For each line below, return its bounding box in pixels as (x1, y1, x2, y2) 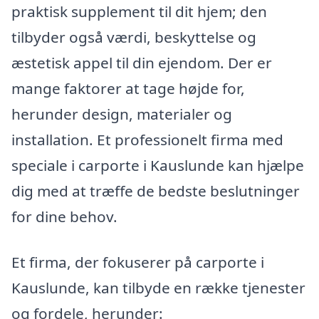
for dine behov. (11, 206, 117, 226)
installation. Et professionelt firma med (11, 129, 283, 150)
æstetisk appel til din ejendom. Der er (11, 52, 272, 73)
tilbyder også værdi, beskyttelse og (11, 26, 256, 47)
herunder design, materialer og (11, 103, 232, 124)
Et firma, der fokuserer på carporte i (11, 251, 264, 272)
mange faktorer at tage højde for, (11, 78, 245, 98)
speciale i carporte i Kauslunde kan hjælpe (11, 155, 304, 175)
